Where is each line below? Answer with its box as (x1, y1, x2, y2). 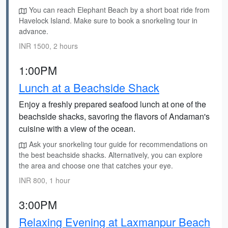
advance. (19, 26, 48, 36)
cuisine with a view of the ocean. (19, 123, 135, 134)
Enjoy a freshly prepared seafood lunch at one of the (19, 98, 206, 110)
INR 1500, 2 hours (19, 41, 78, 51)
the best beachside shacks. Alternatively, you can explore (19, 150, 203, 160)
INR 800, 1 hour (19, 175, 70, 185)
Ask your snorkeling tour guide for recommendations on (27, 139, 208, 149)
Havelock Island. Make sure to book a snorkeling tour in (19, 15, 197, 25)
